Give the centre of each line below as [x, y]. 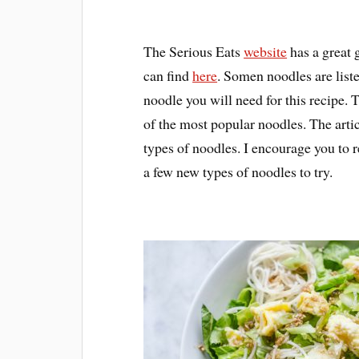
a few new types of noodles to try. [238, 171]
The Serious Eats [194, 51]
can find [168, 75]
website [266, 51]
